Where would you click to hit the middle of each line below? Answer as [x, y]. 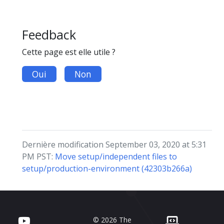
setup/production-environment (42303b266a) [107, 169]
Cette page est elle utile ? [69, 52]
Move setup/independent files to [116, 157]
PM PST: [38, 157]
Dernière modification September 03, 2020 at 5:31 [114, 145]
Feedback [49, 34]
